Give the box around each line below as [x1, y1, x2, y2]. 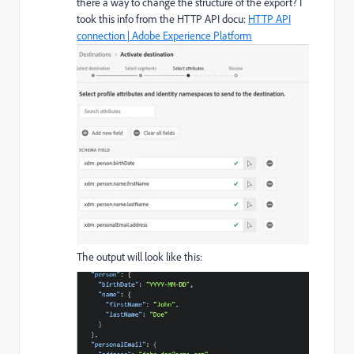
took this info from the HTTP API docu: [77, 11, 248, 26]
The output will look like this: [77, 250, 205, 265]
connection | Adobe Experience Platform [77, 28, 252, 43]
